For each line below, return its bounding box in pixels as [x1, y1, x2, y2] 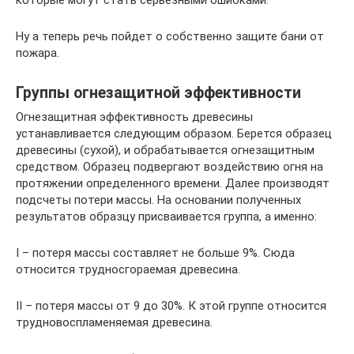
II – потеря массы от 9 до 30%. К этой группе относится [16, 299, 326, 314]
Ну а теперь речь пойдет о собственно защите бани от [16, 29, 324, 44]
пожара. [16, 46, 59, 61]
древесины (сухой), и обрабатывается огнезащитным [16, 143, 314, 158]
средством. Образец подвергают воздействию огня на [16, 160, 323, 175]
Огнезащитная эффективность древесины [16, 110, 253, 125]
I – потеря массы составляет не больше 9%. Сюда [16, 246, 295, 261]
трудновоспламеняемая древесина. [16, 315, 213, 330]
